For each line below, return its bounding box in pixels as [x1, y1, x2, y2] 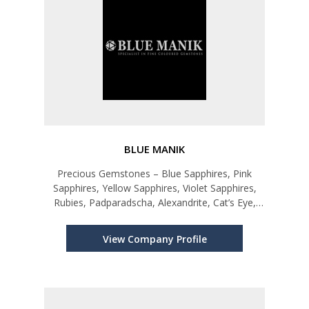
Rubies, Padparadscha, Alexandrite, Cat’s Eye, [53, 196, 256, 210]
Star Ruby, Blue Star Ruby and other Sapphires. [50, 210, 259, 224]
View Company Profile [102, 232, 207, 246]
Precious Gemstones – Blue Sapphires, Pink [57, 167, 252, 181]
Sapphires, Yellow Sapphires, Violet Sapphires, [52, 181, 257, 195]
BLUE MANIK [124, 142, 185, 157]
